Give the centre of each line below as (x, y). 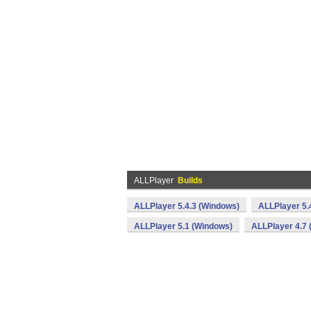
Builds (190, 180)
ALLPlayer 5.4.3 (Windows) (187, 206)
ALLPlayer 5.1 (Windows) (183, 226)
